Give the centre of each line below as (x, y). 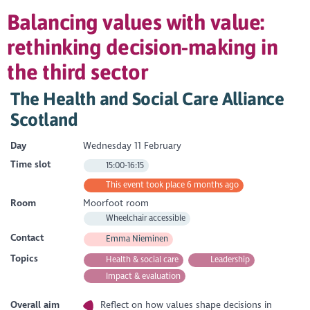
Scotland (44, 120)
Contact (27, 238)
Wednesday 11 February (132, 146)
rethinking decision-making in (143, 46)
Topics (25, 259)
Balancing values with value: (136, 21)
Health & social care (142, 260)
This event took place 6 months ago (172, 185)
